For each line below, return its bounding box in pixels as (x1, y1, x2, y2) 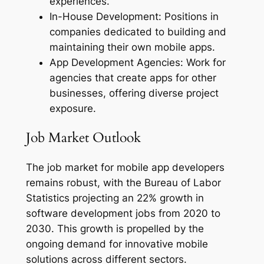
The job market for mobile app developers (25, 161, 225, 173)
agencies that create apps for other (49, 72, 216, 84)
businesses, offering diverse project (49, 87, 219, 100)
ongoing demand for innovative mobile (25, 237, 208, 250)
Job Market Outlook (25, 128, 141, 147)
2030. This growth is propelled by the (25, 222, 204, 235)
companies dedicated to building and (49, 26, 226, 38)
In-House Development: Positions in (49, 11, 219, 23)
